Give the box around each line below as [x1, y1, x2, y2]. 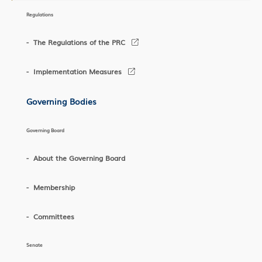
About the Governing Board [33, 153, 125, 163]
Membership [33, 182, 75, 192]
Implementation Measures [33, 66, 122, 77]
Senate [26, 241, 43, 248]
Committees [33, 211, 74, 222]
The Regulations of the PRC [33, 37, 125, 47]
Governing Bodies [26, 95, 96, 107]
